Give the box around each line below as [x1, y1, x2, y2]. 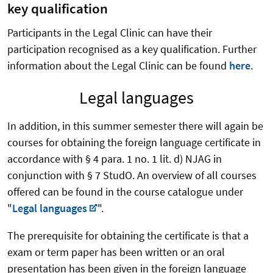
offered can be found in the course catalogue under [7, 184, 243, 199]
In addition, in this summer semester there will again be [7, 118, 263, 133]
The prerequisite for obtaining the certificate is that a [7, 228, 249, 243]
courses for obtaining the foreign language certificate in [7, 135, 261, 149]
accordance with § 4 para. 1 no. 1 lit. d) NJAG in [7, 151, 222, 166]
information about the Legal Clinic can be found [7, 58, 229, 73]
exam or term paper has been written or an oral [7, 244, 225, 259]
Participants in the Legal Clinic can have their [7, 25, 212, 40]
